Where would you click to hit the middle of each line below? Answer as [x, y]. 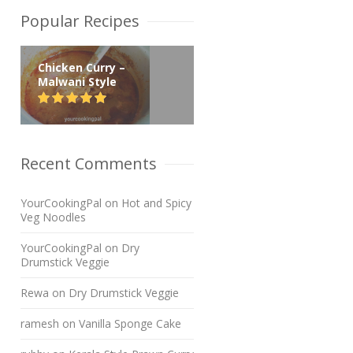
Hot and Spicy [156, 203]
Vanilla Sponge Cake [130, 323]
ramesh [40, 323]
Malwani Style [77, 82]
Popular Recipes [80, 21]
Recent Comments [89, 163]
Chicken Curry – [82, 67]
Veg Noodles [53, 217]
